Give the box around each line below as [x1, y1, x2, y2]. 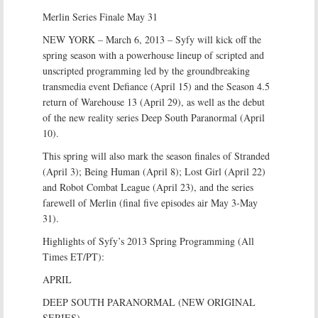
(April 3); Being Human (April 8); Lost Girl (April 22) [43, 165, 265, 178]
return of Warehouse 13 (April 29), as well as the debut [43, 95, 265, 109]
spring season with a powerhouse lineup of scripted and [43, 48, 264, 62]
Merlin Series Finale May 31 [43, 10, 158, 23]
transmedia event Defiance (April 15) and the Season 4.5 [43, 79, 270, 93]
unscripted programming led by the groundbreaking [43, 64, 250, 77]
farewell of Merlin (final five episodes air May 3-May [43, 196, 258, 209]
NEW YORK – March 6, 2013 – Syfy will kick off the [43, 33, 261, 46]
